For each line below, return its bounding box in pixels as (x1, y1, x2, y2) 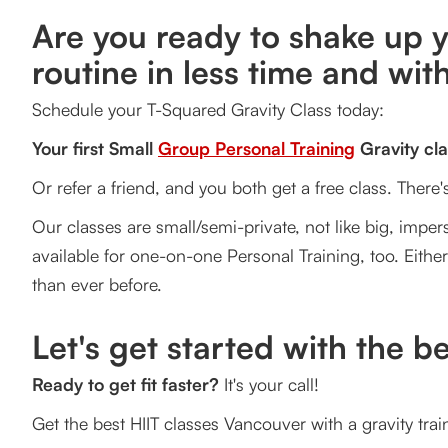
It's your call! (219, 373, 319, 396)
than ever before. (32, 273, 162, 296)
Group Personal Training (158, 137, 355, 160)
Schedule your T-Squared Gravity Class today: (32, 98, 384, 121)
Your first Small (32, 137, 158, 160)
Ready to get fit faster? (32, 373, 219, 396)
